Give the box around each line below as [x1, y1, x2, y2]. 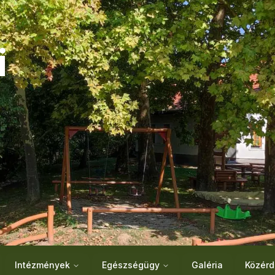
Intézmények [15, 260, 70, 270]
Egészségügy [102, 260, 160, 270]
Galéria [192, 260, 223, 270]
